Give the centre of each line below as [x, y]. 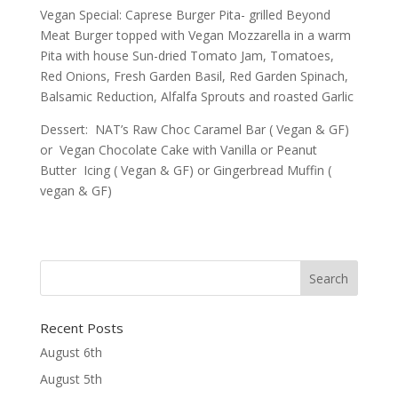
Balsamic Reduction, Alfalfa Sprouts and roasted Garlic [196, 96]
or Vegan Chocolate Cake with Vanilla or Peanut [178, 150]
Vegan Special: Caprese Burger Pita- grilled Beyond [185, 15]
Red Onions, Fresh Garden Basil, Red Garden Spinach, [194, 76]
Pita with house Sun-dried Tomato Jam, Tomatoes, [187, 56]
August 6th [71, 352]
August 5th [71, 379]
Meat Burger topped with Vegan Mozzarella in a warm [195, 35]
